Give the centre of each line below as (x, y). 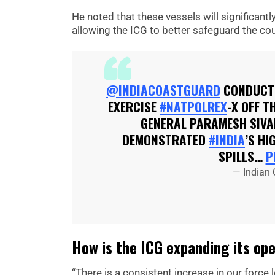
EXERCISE (134, 107)
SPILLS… (242, 157)
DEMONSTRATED (165, 140)
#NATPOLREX (193, 107)
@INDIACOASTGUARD (163, 90)
